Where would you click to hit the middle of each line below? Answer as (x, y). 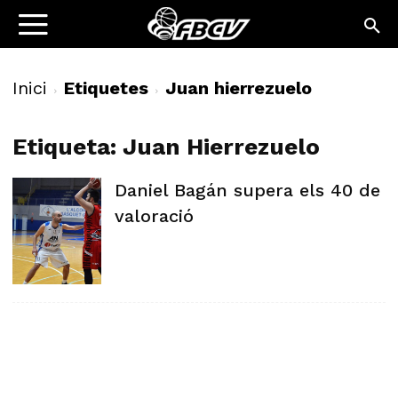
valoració (154, 216)
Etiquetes (106, 88)
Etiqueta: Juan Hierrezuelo (166, 147)
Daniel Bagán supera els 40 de (247, 190)
